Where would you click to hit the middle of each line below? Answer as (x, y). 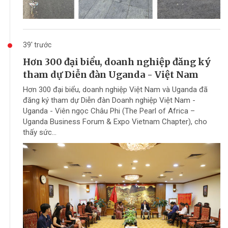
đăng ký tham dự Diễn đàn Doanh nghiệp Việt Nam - (109, 100)
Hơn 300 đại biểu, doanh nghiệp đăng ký (117, 62)
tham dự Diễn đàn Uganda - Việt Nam (111, 74)
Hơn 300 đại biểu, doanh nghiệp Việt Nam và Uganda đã (115, 89)
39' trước (37, 45)
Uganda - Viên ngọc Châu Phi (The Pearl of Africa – (109, 111)
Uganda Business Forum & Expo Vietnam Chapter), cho (115, 121)
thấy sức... (40, 132)
